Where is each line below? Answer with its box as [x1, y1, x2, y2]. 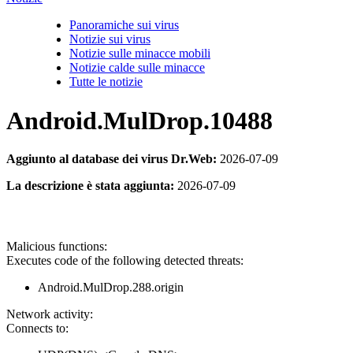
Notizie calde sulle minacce [69, 61, 205, 75]
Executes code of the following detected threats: [6, 254, 243, 268]
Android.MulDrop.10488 [6, 106, 273, 135]
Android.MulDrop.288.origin [38, 281, 184, 295]
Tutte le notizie [69, 75, 143, 89]
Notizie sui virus [69, 32, 150, 46]
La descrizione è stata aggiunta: [6, 179, 174, 192]
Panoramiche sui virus [69, 18, 179, 32]
